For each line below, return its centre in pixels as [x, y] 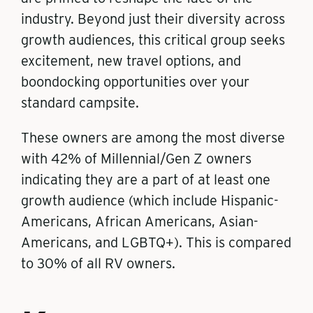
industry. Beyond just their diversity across [153, 19]
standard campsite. [80, 103]
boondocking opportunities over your [135, 82]
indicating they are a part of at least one [146, 180]
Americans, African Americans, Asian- [139, 221]
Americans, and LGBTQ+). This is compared [156, 242]
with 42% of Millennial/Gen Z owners [136, 159]
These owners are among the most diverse [153, 138]
